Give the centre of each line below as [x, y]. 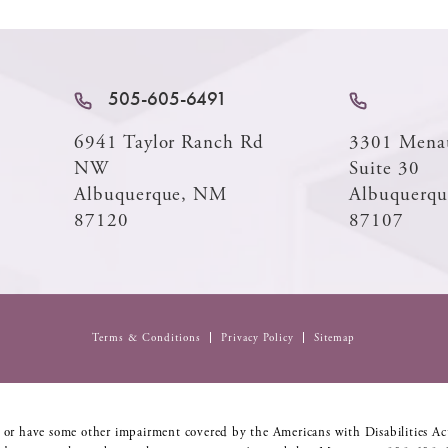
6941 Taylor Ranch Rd [169, 142]
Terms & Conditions [147, 337]
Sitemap [335, 337]
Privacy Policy [258, 337]
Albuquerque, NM [151, 194]
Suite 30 [384, 168]
